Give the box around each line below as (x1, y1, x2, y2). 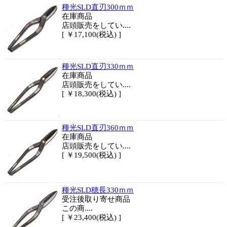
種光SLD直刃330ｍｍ (62, 62, 134, 70)
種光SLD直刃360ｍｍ (62, 124, 134, 132)
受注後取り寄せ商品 (62, 195, 130, 203)
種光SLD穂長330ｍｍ (62, 186, 134, 194)
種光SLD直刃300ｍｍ (62, 3, 134, 11)
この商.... (62, 204, 93, 212)
